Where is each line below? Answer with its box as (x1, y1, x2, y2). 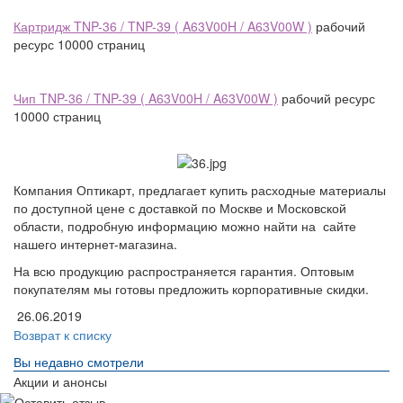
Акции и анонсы (13, 372, 107, 391)
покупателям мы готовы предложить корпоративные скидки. (13, 280, 369, 299)
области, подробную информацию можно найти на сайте (13, 217, 356, 236)
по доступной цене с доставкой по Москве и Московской (13, 199, 346, 218)
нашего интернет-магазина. (13, 235, 177, 254)
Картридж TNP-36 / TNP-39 (13, 17, 171, 36)
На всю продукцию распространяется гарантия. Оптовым (13, 262, 354, 281)
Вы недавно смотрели (13, 353, 144, 372)
